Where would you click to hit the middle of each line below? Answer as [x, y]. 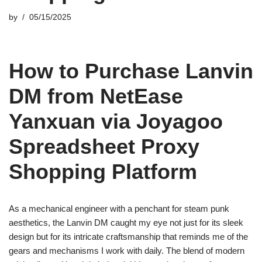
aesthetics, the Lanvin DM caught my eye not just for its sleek [126, 223]
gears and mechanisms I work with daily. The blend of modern [127, 251]
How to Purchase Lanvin [131, 71]
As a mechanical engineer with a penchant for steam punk [119, 208]
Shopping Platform [103, 172]
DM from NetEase [96, 96]
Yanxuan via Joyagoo [116, 121]
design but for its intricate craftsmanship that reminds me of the [128, 237]
